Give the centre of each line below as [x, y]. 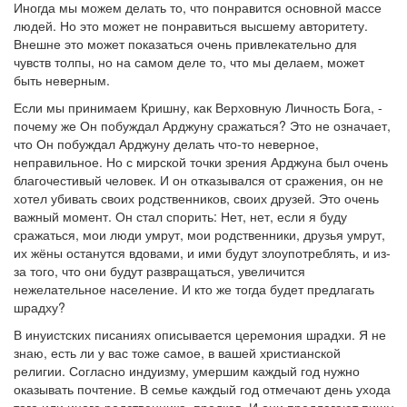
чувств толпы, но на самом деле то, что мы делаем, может [189, 62]
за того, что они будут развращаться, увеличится [159, 271]
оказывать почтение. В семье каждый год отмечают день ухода [202, 389]
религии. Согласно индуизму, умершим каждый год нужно [187, 371]
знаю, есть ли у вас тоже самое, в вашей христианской [177, 352]
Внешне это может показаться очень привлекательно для [185, 44]
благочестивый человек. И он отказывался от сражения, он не [199, 180]
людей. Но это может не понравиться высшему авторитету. [191, 25]
